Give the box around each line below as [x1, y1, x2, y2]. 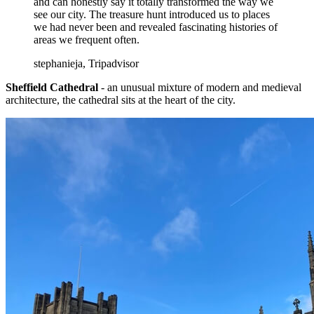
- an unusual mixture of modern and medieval [98, 81, 301, 94]
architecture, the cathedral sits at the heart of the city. [6, 94, 235, 107]
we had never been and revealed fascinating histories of [34, 21, 278, 34]
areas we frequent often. [34, 34, 139, 46]
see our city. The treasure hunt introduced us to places [34, 8, 270, 21]
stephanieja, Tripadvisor [34, 57, 139, 70]
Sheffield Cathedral [6, 81, 98, 94]
